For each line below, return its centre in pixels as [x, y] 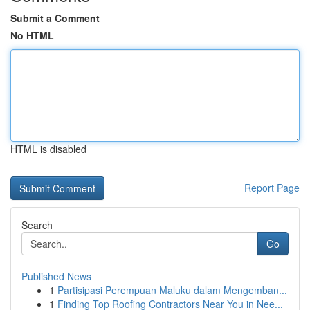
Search [37, 225]
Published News [56, 276]
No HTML [32, 35]
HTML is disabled [48, 149]
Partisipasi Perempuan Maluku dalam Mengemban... [172, 290]
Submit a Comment [55, 18]
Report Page [272, 188]
